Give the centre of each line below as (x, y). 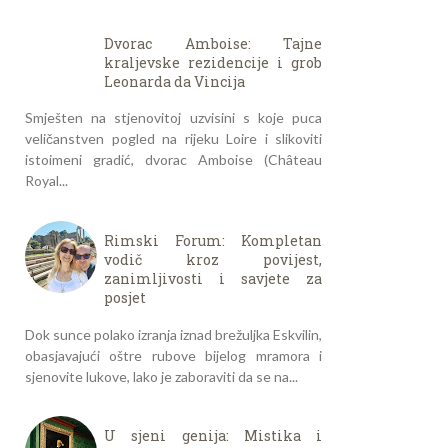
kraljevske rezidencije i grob (213, 62)
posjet (125, 297)
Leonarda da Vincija (174, 81)
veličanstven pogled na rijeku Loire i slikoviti (173, 139)
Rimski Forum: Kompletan (213, 240)
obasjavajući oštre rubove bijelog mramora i (173, 355)
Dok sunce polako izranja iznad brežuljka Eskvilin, (173, 334)
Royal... (46, 181)
